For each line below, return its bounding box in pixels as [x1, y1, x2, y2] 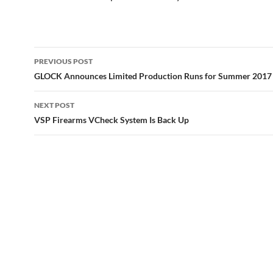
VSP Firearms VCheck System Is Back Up [34, 115, 189, 125]
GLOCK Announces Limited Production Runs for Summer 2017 [34, 71, 272, 81]
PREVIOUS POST [34, 57, 93, 66]
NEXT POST [34, 101, 74, 110]
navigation [34, 68, 109, 88]
